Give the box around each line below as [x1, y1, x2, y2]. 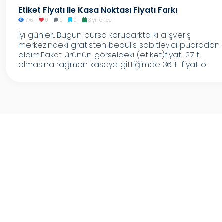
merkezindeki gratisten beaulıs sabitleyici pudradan [18, 39, 220, 51]
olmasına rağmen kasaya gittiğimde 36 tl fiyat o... [18, 59, 209, 70]
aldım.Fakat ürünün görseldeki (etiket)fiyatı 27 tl [18, 49, 201, 60]
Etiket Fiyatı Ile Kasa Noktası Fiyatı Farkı [18, 4, 177, 16]
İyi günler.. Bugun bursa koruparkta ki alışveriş [18, 29, 191, 41]
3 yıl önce [86, 16, 111, 24]
